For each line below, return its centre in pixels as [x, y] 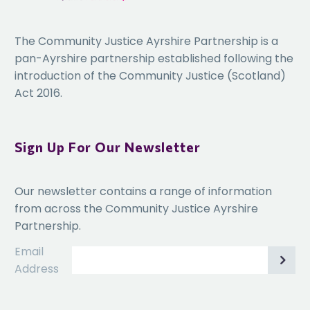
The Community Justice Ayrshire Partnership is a [146, 41]
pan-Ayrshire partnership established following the [154, 58]
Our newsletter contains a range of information [143, 191]
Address [37, 269]
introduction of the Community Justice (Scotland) [150, 75]
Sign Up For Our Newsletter [108, 147]
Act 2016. [38, 93]
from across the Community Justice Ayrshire [136, 208]
